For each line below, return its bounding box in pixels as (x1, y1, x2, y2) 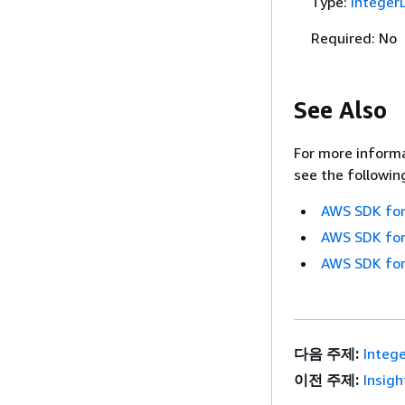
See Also (294, 96, 387, 124)
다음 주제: (294, 344, 359, 363)
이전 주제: (294, 370, 359, 389)
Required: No (310, 29, 397, 47)
